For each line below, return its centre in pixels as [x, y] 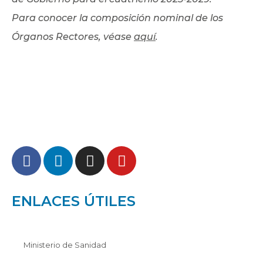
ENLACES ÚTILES [74, 201]
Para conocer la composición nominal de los [117, 18]
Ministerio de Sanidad [65, 245]
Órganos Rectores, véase [73, 37]
